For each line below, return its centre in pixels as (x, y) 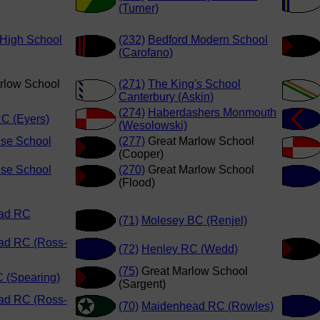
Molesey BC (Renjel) (194, 221)
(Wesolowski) (153, 126)
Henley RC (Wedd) (190, 249)
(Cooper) (141, 154)
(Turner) (139, 9)
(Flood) (137, 183)
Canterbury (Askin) (166, 97)
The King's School (194, 84)
